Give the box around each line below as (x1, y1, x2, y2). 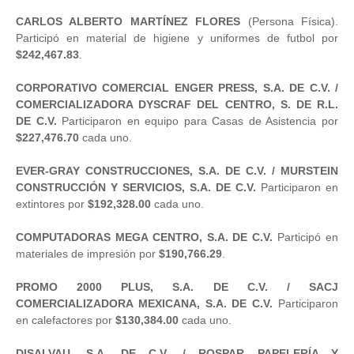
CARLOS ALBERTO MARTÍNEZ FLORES (16, 14, 241, 28)
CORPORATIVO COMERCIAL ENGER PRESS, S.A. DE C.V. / (16, 81, 338, 94)
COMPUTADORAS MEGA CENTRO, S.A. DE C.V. (16, 230, 273, 243)
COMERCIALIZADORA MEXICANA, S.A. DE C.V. (16, 296, 273, 310)
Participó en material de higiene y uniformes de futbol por (16, 31, 338, 44)
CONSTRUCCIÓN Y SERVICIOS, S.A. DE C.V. (16, 180, 256, 194)
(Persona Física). (240, 14, 339, 28)
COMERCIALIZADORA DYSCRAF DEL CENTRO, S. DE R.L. (16, 97, 338, 111)
